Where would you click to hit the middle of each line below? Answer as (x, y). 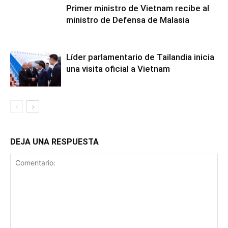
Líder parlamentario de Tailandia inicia (140, 57)
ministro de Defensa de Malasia (128, 20)
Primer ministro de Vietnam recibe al (138, 8)
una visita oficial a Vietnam (118, 69)
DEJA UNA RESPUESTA (54, 142)
